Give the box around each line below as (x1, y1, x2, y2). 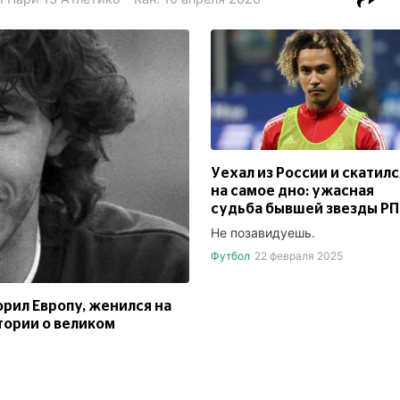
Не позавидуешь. (211, 225, 315, 241)
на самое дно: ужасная (211, 184, 374, 199)
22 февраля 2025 (254, 249, 343, 263)
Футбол (211, 249, 250, 263)
